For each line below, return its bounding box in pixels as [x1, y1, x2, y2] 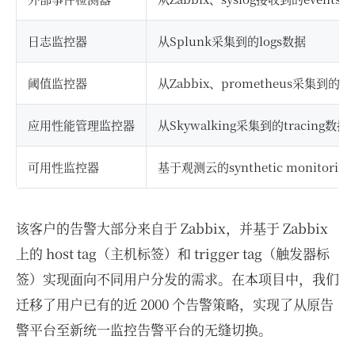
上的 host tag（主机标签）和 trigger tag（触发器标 [16, 242, 330, 263]
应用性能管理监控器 [28, 116, 135, 133]
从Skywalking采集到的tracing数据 [158, 116, 349, 133]
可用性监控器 [28, 158, 99, 175]
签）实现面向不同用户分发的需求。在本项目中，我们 [16, 268, 339, 288]
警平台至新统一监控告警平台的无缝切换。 [16, 319, 272, 339]
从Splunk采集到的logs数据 [158, 32, 306, 49]
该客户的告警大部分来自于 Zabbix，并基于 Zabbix [16, 217, 328, 238]
